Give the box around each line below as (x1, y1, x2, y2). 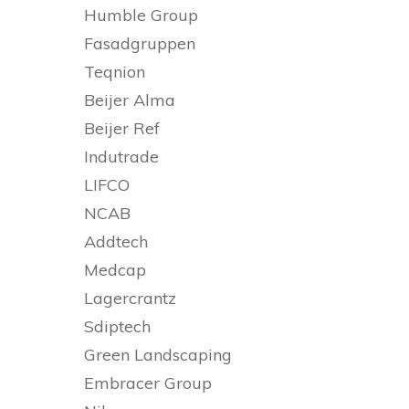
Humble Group (84, 5, 198, 26)
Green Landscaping (84, 344, 232, 366)
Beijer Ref (84, 118, 160, 140)
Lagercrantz (84, 288, 176, 309)
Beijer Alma (84, 89, 175, 111)
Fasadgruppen (84, 33, 195, 55)
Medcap (84, 259, 146, 281)
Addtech (84, 231, 148, 253)
